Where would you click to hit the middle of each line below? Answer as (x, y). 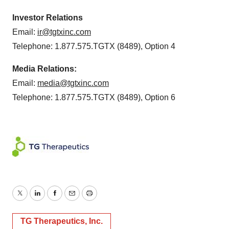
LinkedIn (52, 199)
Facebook (72, 199)
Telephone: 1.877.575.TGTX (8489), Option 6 (95, 97)
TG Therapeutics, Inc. (62, 221)
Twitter (31, 199)
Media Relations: (44, 68)
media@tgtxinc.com (73, 83)
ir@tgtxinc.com (64, 32)
